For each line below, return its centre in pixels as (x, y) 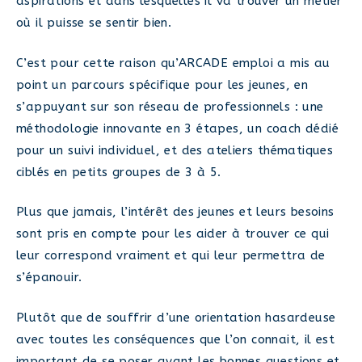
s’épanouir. (49, 277)
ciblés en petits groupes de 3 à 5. (119, 172)
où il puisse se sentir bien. (94, 23)
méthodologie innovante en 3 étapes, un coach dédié (177, 128)
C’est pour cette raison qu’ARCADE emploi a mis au (173, 63)
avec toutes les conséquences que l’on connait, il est (176, 339)
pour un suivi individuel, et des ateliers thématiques (175, 150)
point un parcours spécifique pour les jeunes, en (162, 84)
